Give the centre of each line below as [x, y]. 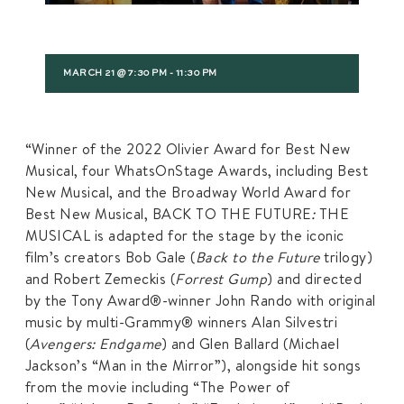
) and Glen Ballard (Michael [250, 343]
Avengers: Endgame [96, 343]
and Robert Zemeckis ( [100, 278]
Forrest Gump [221, 278]
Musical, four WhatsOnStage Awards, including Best [197, 170]
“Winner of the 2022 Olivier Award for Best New [188, 148]
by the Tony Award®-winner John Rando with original [200, 300]
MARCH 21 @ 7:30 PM [115, 73]
